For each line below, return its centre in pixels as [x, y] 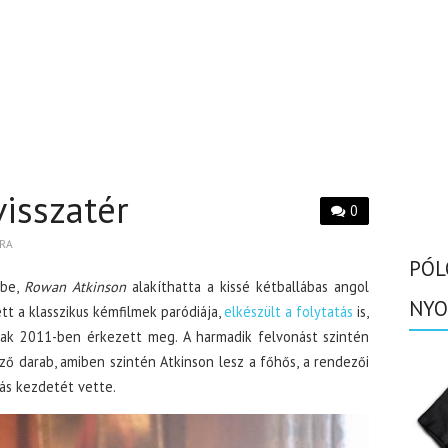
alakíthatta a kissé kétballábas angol [248, 286]
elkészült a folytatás [289, 311]
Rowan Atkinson [75, 286]
